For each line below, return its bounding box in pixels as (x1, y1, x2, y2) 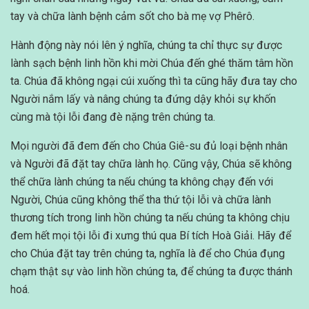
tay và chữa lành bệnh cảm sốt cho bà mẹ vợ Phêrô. (10, 10, 255, 23)
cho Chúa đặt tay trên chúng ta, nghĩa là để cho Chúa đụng (10, 247, 285, 261)
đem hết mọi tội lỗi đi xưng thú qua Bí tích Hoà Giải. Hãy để (10, 229, 291, 243)
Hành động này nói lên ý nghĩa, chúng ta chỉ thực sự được (10, 39, 282, 52)
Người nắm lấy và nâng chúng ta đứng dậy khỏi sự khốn (10, 92, 276, 106)
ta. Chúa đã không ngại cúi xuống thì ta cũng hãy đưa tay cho (10, 74, 297, 88)
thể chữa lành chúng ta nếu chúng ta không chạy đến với (10, 175, 273, 189)
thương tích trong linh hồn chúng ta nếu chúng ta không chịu (10, 211, 290, 225)
